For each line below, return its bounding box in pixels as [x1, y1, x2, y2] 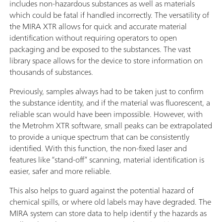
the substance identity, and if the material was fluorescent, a [9, 96, 210, 110]
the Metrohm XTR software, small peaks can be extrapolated [9, 118, 212, 133]
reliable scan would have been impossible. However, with [9, 107, 203, 121]
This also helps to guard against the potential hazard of [9, 183, 194, 198]
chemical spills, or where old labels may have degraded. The [9, 195, 211, 209]
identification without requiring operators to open [9, 31, 177, 45]
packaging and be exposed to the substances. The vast [9, 42, 191, 56]
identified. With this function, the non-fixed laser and [9, 141, 187, 156]
